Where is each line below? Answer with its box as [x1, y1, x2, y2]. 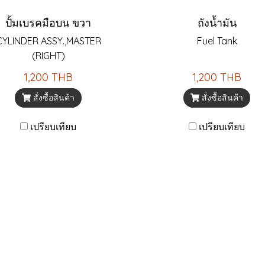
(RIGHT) [31, 50, 65, 62]
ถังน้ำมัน [197, 16, 237, 30]
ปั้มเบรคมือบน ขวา [5, 16, 91, 30]
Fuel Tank [196, 35, 237, 47]
